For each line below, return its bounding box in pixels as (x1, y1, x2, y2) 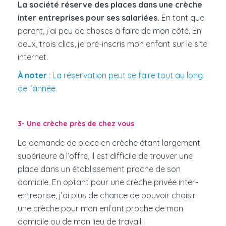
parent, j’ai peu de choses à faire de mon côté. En (18, 26, 201, 36)
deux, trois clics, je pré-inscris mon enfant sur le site (18, 39, 207, 49)
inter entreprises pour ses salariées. (18, 13, 161, 23)
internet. (18, 52, 48, 63)
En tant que (161, 13, 204, 23)
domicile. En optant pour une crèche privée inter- (18, 177, 198, 188)
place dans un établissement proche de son (18, 164, 181, 175)
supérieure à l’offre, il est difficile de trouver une (18, 151, 193, 161)
